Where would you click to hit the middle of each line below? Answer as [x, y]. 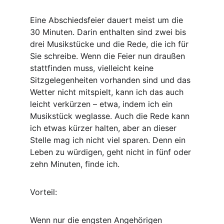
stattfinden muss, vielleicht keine [93, 68]
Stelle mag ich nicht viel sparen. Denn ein [109, 140]
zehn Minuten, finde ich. [75, 164]
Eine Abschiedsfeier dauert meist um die [108, 20]
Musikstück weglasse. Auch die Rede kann [111, 116]
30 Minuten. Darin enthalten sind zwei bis [109, 32]
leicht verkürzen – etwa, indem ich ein [102, 104]
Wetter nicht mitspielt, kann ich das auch [108, 92]
